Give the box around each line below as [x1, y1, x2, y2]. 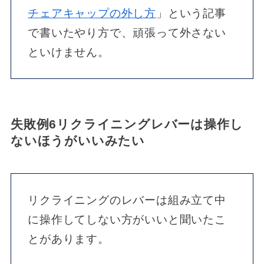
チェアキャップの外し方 [28, 7, 156, 20]
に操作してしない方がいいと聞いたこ [28, 213, 226, 226]
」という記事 [156, 7, 226, 20]
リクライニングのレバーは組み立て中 [28, 194, 226, 207]
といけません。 [28, 46, 110, 59]
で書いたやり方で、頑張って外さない [28, 27, 226, 39]
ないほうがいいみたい [10, 133, 145, 147]
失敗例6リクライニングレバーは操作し [10, 117, 243, 131]
